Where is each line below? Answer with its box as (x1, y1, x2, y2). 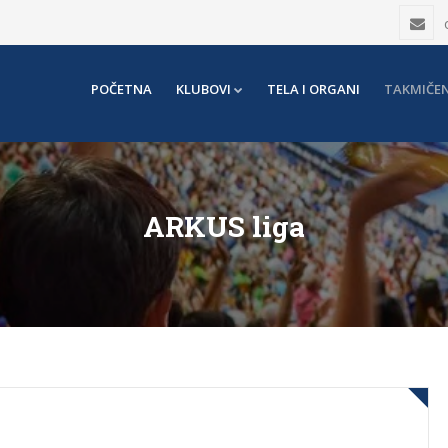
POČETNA (91, 80, 152, 98)
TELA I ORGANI (267, 80, 360, 98)
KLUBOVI (176, 80, 231, 98)
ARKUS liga (143, 208, 305, 245)
